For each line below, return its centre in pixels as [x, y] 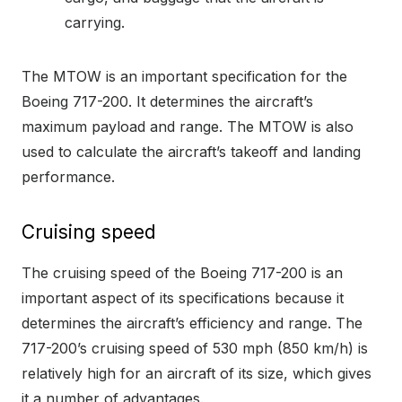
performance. [68, 177]
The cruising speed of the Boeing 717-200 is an [182, 273]
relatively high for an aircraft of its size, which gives [197, 374]
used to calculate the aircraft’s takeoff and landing [191, 152]
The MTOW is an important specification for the [184, 77]
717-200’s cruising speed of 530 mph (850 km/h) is [195, 349]
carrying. [95, 23]
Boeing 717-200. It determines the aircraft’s [167, 102]
